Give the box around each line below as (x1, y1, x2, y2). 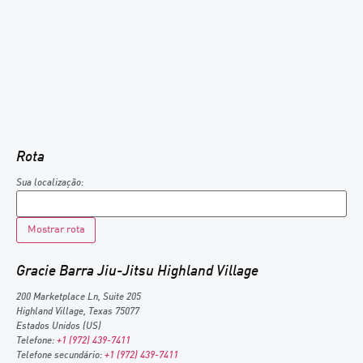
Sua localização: (16, 178, 83, 189)
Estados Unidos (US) (16, 322, 101, 332)
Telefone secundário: (16, 351, 105, 361)
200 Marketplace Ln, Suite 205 (16, 293, 141, 303)
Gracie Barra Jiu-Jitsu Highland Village (16, 263, 258, 279)
